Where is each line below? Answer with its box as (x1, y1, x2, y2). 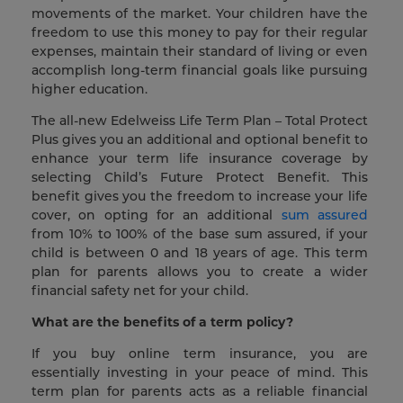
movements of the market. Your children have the (31, 5, 368, 22)
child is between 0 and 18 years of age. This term (31, 245, 368, 262)
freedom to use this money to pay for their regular (31, 24, 368, 41)
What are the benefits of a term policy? (31, 314, 293, 331)
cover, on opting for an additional (31, 207, 282, 224)
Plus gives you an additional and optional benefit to (31, 131, 368, 148)
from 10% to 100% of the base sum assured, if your (31, 226, 368, 243)
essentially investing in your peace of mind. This (31, 364, 368, 381)
